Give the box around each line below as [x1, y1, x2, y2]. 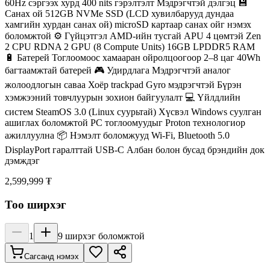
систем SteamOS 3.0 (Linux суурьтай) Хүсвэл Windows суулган [5, 107, 262, 118]
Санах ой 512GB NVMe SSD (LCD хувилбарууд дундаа [5, 8, 234, 19]
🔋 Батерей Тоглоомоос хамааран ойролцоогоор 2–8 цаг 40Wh [5, 52, 260, 63]
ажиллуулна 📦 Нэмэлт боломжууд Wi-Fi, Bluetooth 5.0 [5, 130, 230, 141]
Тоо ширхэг [5, 198, 66, 212]
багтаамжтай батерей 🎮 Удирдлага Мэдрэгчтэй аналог [5, 65, 231, 76]
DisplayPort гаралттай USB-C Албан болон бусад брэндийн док [5, 145, 265, 155]
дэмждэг [5, 155, 40, 166]
